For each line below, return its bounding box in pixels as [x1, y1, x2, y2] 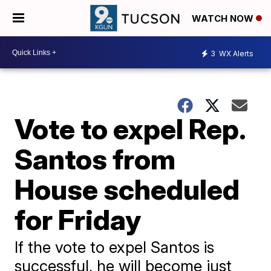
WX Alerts [217, 48, 253, 58]
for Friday [15, 203, 142, 237]
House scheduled [15, 172, 240, 206]
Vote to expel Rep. [15, 112, 246, 146]
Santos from [15, 142, 176, 176]
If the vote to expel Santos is [15, 238, 215, 256]
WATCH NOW [192, 13, 256, 25]
